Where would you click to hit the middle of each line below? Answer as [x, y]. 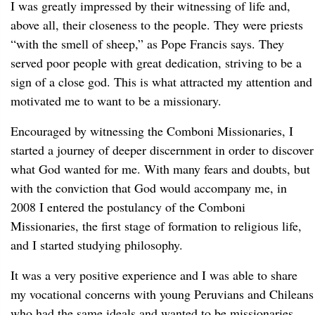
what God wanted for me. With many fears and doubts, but [160, 169]
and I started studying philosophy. [97, 245]
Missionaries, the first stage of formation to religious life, [156, 226]
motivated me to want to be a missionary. [116, 101]
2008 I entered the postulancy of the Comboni [128, 207]
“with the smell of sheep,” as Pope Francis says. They [147, 44]
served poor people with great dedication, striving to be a [156, 63]
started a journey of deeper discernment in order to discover [162, 150]
